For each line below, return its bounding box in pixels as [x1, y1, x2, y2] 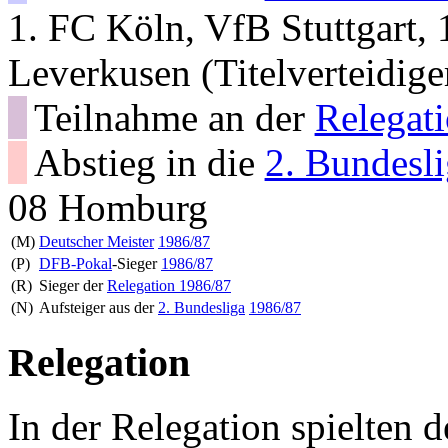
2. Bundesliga [158, 298, 245, 316]
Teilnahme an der [33, 95, 315, 139]
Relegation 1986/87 [107, 276, 231, 294]
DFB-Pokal [39, 254, 112, 272]
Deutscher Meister [39, 232, 154, 250]
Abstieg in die [33, 140, 265, 184]
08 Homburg [8, 185, 208, 229]
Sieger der [39, 276, 107, 294]
